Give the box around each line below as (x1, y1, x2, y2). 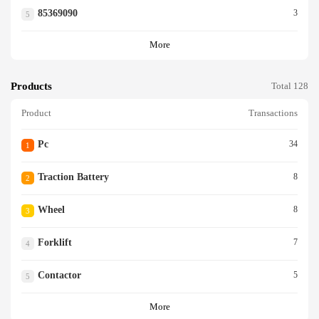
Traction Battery (37, 172, 109, 183)
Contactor (37, 270, 81, 281)
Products (11, 80, 52, 92)
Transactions (249, 108, 298, 119)
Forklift (37, 237, 72, 249)
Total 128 (271, 80, 308, 91)
